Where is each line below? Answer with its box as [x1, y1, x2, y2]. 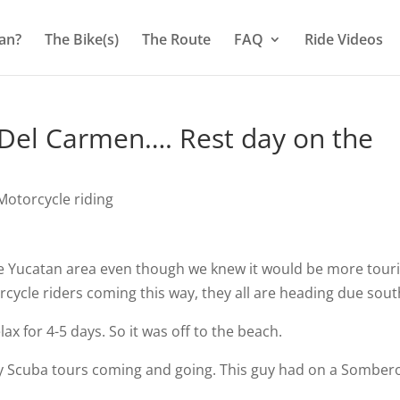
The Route [142, 29, 211, 49]
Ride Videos [304, 29, 383, 49]
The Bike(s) [45, 29, 119, 49]
